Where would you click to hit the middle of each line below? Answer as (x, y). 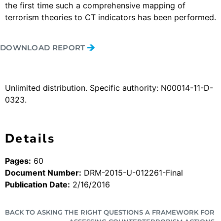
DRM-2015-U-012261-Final (132, 173)
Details (30, 139)
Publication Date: (37, 184)
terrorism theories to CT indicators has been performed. (110, 17)
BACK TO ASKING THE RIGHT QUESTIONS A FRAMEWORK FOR (110, 212)
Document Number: (43, 173)
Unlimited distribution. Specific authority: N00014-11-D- (109, 88)
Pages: (18, 161)
